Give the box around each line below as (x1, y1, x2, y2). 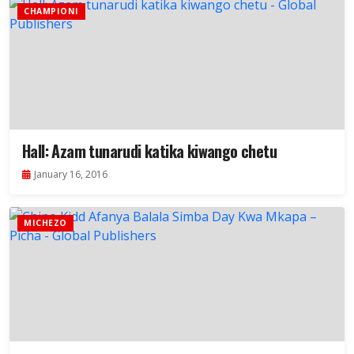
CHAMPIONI (24, 6, 79, 17)
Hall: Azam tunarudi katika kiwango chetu (22, 139, 277, 164)
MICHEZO (24, 217, 67, 229)
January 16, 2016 (34, 168, 107, 182)
